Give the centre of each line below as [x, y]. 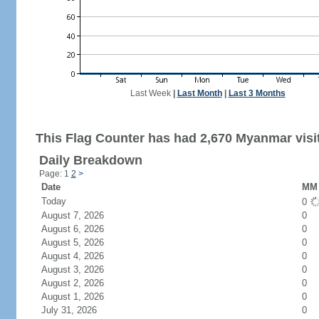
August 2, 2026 [81, 283]
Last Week [150, 93]
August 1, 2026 [81, 297]
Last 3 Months [257, 93]
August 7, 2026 [81, 215]
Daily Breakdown [90, 160]
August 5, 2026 [81, 242]
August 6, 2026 [81, 229]
